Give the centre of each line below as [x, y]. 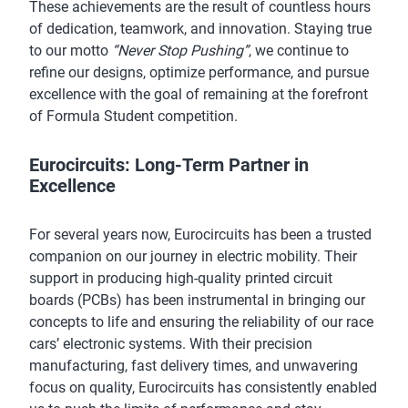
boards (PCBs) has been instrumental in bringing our [197, 300]
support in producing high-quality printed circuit [181, 278]
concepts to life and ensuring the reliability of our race [201, 321]
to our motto [71, 50]
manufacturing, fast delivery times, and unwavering [194, 365]
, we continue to [299, 50]
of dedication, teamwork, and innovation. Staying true [200, 28]
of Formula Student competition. [133, 116]
